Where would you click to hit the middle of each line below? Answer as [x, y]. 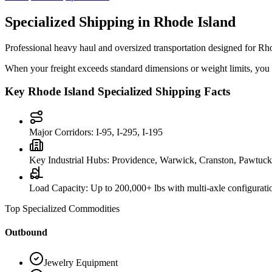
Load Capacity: [59, 188]
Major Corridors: [61, 132]
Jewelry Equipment [81, 262]
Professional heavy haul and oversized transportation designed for [131, 47]
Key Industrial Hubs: [69, 160]
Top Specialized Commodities [62, 209]
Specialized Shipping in [79, 22]
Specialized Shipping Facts [162, 92]
